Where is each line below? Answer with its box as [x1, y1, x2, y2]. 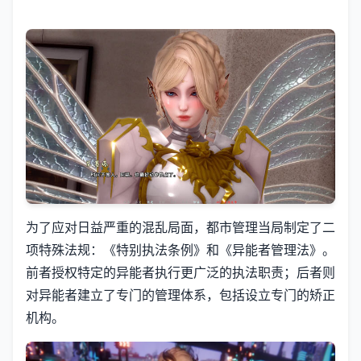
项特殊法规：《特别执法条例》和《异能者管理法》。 [26, 241, 335, 258]
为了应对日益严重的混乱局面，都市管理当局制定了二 [26, 218, 335, 235]
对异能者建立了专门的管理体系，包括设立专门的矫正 [26, 286, 335, 303]
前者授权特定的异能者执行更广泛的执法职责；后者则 [26, 263, 335, 280]
